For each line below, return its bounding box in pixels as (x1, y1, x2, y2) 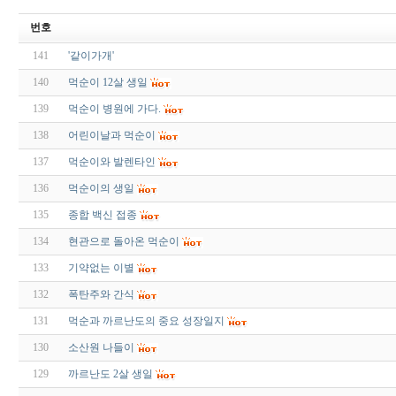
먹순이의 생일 (67, 182, 134, 195)
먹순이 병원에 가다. (67, 103, 161, 116)
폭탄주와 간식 (67, 288, 134, 301)
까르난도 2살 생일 (67, 368, 153, 381)
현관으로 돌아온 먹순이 (67, 235, 179, 248)
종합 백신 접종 (67, 209, 137, 222)
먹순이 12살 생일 (67, 76, 148, 89)
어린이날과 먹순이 (67, 129, 156, 142)
